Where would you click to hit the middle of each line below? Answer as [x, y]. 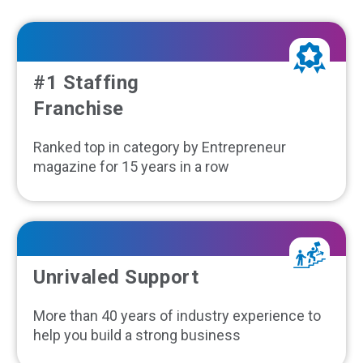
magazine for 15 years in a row [131, 167]
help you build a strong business [137, 335]
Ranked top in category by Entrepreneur [160, 147]
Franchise [79, 109]
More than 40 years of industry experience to [177, 316]
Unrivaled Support [116, 278]
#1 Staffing [86, 83]
